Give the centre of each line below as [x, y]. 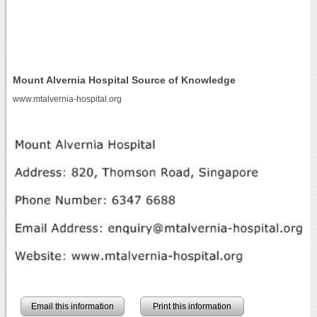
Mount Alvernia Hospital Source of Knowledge [124, 80]
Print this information [192, 306]
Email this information [72, 306]
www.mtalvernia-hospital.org [67, 99]
